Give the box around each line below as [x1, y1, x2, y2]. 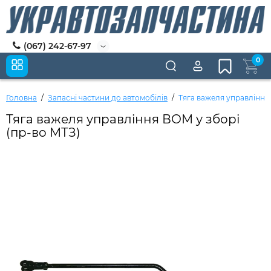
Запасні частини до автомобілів [48, 93, 168, 103]
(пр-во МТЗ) [6, 125, 80, 140]
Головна [6, 93, 37, 103]
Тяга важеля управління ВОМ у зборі [6, 112, 240, 127]
